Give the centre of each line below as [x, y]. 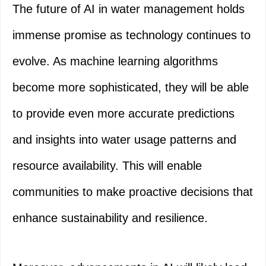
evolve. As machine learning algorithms [115, 61]
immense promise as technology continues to [132, 35]
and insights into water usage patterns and [124, 140]
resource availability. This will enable [107, 166]
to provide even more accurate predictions [123, 114]
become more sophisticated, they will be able [131, 88]
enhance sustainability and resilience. [110, 218]
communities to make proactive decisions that [133, 192]
